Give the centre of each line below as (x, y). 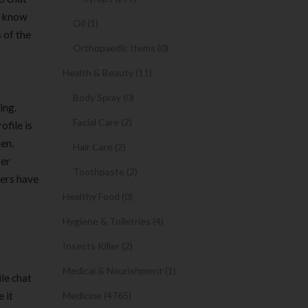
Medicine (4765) (97, 295)
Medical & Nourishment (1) (119, 271)
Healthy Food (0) (98, 196)
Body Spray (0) (103, 97)
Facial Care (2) (102, 122)
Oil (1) (86, 23)
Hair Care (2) (99, 147)
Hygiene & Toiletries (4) (113, 221)
